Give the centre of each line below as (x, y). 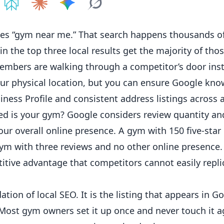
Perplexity (64, 18)
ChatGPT (33, 18)
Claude (86, 18)
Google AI (120, 18)
